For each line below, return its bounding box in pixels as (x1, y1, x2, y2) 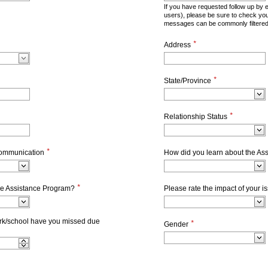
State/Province (164, 77, 211, 85)
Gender (164, 220, 188, 229)
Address (164, 41, 191, 49)
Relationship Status (164, 112, 227, 121)
